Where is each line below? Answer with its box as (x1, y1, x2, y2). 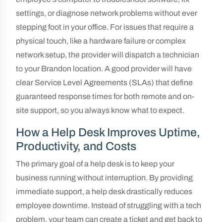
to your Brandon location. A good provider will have (16, 64, 192, 73)
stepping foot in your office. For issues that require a (16, 23, 194, 31)
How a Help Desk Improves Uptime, (16, 126, 200, 139)
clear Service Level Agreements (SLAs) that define (16, 78, 193, 87)
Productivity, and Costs (16, 140, 136, 153)
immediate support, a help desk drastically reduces (16, 187, 192, 196)
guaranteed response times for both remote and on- (16, 92, 194, 101)
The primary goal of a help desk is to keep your (16, 160, 174, 168)
